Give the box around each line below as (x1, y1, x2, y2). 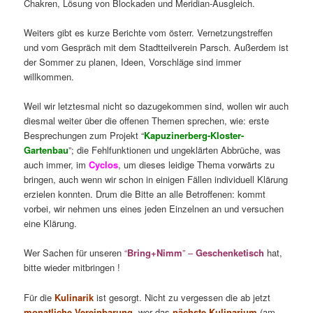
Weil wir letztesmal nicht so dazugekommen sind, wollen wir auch (24, 99, 289, 113)
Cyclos (89, 158, 119, 172)
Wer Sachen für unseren (24, 246, 125, 260)
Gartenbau (24, 143, 69, 157)
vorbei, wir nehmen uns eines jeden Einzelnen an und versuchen (24, 202, 284, 216)
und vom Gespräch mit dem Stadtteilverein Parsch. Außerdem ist (24, 41, 289, 54)
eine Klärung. (24, 217, 78, 231)
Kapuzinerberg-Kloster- (144, 129, 245, 143)
